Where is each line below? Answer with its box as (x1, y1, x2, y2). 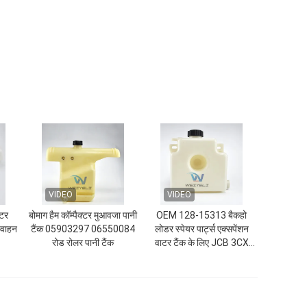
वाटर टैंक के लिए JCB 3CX (154, 237, 249, 248)
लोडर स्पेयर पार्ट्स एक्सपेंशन (154, 223, 249, 234)
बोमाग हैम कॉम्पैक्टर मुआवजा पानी (29, 210, 137, 221)
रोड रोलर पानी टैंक (52, 237, 114, 248)
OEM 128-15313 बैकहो (156, 210, 247, 221)
